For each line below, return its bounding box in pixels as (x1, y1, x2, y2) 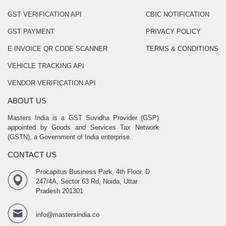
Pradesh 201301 (36, 187, 83, 195)
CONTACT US (8, 150, 56, 159)
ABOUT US (8, 96, 46, 105)
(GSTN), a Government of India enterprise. (8, 133, 132, 141)
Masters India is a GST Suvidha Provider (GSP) (8, 114, 159, 122)
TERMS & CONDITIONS (146, 45, 218, 52)
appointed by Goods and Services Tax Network (8, 124, 159, 131)
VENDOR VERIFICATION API (8, 79, 96, 87)
